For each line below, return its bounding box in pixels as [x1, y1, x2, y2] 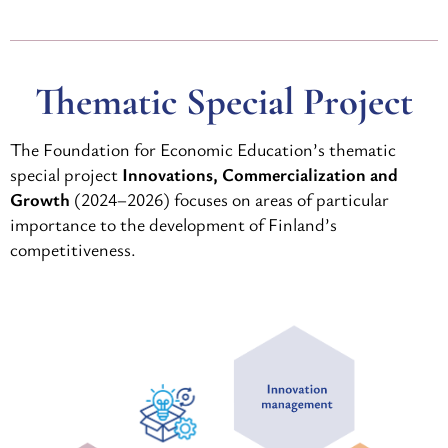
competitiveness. [10, 237, 136, 262]
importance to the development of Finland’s [10, 212, 337, 237]
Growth [10, 187, 70, 212]
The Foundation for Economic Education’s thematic [10, 137, 396, 162]
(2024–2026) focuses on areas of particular [70, 187, 389, 212]
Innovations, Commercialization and [122, 162, 398, 187]
